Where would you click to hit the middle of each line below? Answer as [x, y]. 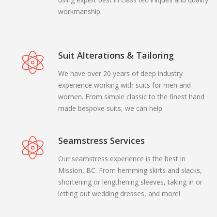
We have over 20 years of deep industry [120, 73]
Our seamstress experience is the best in [122, 158]
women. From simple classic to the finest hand [131, 96]
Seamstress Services [101, 140]
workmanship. [80, 11]
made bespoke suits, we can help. [111, 108]
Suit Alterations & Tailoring [116, 55]
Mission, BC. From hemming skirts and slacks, [130, 170]
